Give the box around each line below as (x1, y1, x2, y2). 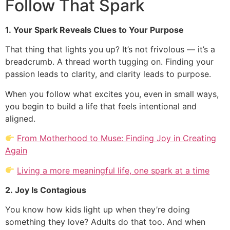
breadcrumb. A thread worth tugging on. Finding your (5, 56, 214, 67)
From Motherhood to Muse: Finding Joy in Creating (17, 133, 217, 144)
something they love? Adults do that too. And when (5, 217, 205, 227)
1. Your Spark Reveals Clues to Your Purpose (5, 25, 184, 35)
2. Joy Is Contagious (5, 184, 86, 195)
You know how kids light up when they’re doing (5, 204, 190, 215)
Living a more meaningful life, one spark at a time (17, 165, 210, 176)
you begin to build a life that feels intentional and (5, 101, 197, 111)
